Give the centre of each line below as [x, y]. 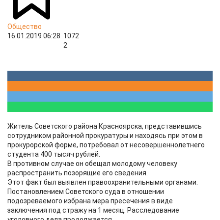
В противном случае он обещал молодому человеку [92, 164]
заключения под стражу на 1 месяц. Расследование [93, 210]
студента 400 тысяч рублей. [54, 154]
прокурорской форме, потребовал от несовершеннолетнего [106, 145]
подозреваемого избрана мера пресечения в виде [90, 201]
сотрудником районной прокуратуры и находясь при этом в [105, 136]
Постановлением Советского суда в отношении [86, 192]
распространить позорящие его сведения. [78, 173]
